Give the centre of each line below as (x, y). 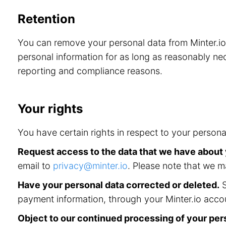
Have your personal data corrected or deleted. (119, 185)
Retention (46, 19)
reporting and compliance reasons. (90, 71)
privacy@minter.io (90, 166)
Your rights (50, 109)
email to (35, 166)
